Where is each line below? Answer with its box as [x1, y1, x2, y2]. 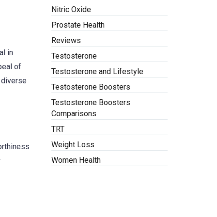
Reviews [51, 36, 81, 45]
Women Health [51, 155, 101, 165]
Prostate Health [51, 20, 105, 30]
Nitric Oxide [51, 5, 91, 14]
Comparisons [51, 109, 96, 118]
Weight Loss [51, 140, 94, 149]
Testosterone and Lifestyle [51, 67, 143, 76]
